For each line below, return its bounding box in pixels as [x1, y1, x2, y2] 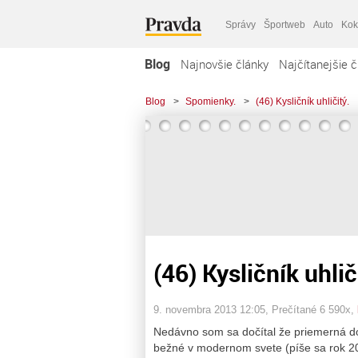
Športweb [264, 18, 305, 30]
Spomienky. [185, 96, 236, 107]
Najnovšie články [181, 56, 268, 72]
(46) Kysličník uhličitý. [256, 96, 349, 107]
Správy [225, 18, 256, 30]
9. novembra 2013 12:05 [153, 303, 265, 316]
